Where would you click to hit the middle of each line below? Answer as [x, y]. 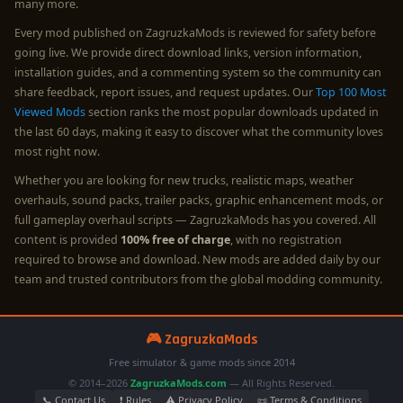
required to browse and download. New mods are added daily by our [197, 260]
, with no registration [286, 240]
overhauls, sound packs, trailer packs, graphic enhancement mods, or [199, 201]
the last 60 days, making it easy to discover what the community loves [199, 132]
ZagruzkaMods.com [179, 383]
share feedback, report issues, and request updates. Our [165, 93]
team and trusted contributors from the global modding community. [198, 280]
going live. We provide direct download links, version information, [188, 53]
